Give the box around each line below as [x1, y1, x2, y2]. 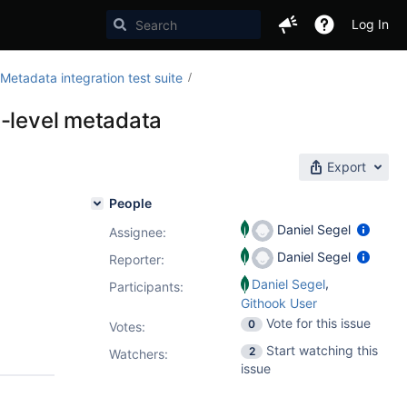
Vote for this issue [266, 315, 371, 331]
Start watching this [266, 342, 378, 358]
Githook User [241, 295, 317, 311]
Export [327, 159, 366, 174]
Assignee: [109, 224, 166, 240]
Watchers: [109, 346, 168, 362]
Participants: [109, 279, 184, 294]
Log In [352, 16, 389, 32]
